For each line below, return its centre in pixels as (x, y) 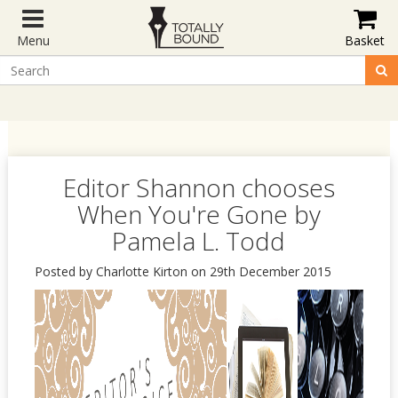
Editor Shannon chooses (199, 187)
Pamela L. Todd (199, 241)
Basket (365, 40)
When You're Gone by (199, 214)
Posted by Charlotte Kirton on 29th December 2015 (183, 271)
